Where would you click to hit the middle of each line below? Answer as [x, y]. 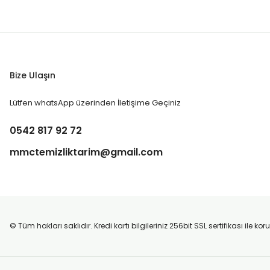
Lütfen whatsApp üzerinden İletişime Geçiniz [95, 103]
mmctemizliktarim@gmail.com [86, 152]
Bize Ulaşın [33, 75]
